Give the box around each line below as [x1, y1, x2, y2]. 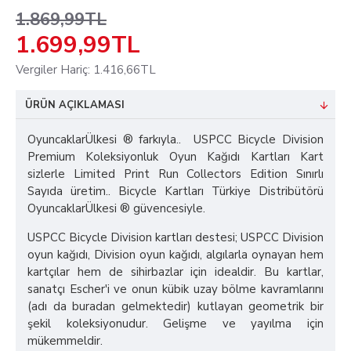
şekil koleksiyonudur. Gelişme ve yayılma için [27, 316, 324, 331]
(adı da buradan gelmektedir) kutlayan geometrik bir [27, 299, 324, 314]
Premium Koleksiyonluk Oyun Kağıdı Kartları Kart [27, 149, 324, 165]
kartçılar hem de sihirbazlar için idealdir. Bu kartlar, [27, 264, 324, 280]
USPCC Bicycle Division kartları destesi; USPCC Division [27, 230, 324, 245]
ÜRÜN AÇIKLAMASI [25, 98, 125, 112]
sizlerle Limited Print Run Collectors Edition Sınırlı [27, 166, 324, 182]
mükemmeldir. [27, 333, 103, 349]
